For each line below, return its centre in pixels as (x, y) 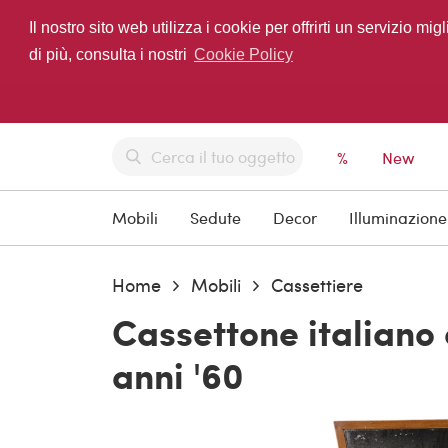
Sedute (215, 218)
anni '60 (178, 375)
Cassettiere (317, 285)
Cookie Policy (243, 55)
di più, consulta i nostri (109, 55)
